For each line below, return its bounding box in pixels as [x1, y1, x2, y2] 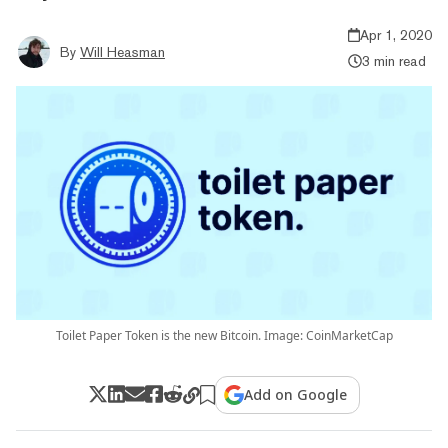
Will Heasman [80, 43, 165, 60]
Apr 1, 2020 [360, 26, 432, 43]
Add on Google [244, 384, 348, 404]
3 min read [361, 52, 426, 69]
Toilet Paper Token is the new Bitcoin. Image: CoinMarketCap [55, 326, 393, 344]
